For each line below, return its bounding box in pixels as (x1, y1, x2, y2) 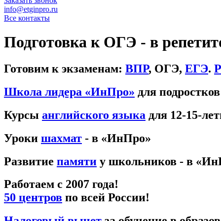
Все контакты (4, 14, 50, 22)
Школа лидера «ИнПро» (4, 85, 135, 98)
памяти (57, 154, 97, 168)
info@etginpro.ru (4, 5, 58, 13)
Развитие (4, 154, 57, 168)
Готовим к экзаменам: (4, 62, 125, 75)
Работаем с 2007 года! (4, 178, 118, 191)
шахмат (41, 131, 82, 145)
